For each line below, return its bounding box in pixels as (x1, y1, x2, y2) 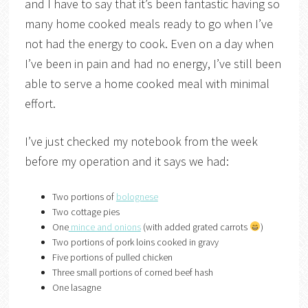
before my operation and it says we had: (24, 153, 229, 169)
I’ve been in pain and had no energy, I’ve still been (24, 55, 281, 71)
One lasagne (52, 280, 101, 294)
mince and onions (68, 220, 141, 233)
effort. (24, 95, 58, 111)
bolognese (115, 190, 158, 203)
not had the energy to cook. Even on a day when (24, 35, 274, 52)
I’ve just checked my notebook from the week (24, 133, 258, 149)
